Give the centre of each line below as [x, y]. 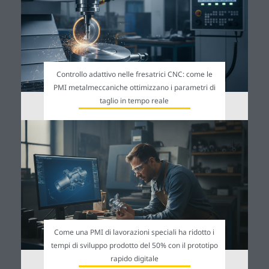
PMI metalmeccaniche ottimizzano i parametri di [134, 87]
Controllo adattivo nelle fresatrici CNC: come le [134, 74]
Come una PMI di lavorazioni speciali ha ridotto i [134, 232]
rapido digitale [134, 258]
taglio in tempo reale [134, 100]
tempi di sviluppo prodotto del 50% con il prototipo [134, 245]
